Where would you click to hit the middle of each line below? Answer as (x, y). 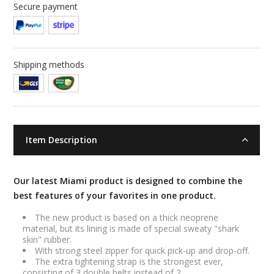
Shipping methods (49, 65)
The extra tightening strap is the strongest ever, (129, 262)
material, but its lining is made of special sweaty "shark (131, 229)
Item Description (61, 140)
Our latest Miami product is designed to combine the (128, 181)
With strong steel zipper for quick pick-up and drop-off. (142, 251)
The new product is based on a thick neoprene (126, 218)
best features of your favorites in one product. (114, 196)
